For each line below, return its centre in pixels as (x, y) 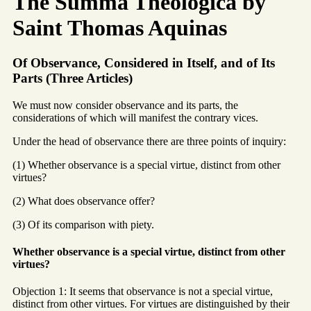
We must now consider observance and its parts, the (125, 105)
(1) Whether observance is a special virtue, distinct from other (146, 165)
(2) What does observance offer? (84, 201)
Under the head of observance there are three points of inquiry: (149, 141)
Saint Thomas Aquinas (120, 27)
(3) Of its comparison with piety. (83, 224)
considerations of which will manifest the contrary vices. (135, 117)
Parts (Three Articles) (73, 78)
